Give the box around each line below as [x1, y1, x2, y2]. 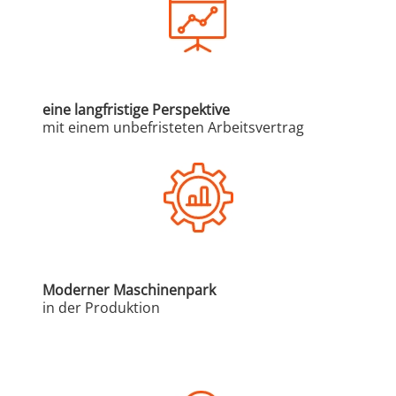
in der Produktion [42, 297, 160, 317]
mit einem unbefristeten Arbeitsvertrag [42, 117, 304, 137]
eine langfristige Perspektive [42, 99, 230, 119]
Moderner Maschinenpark [42, 279, 216, 300]
